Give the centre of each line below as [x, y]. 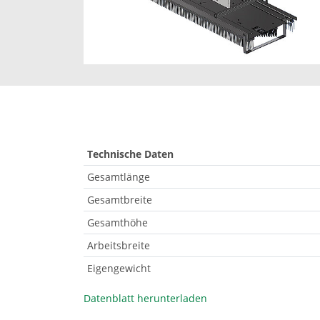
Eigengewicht [119, 269]
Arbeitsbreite [119, 246]
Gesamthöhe [117, 223]
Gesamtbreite [120, 200]
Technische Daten [130, 154]
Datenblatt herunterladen [145, 299]
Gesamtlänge [119, 177]
